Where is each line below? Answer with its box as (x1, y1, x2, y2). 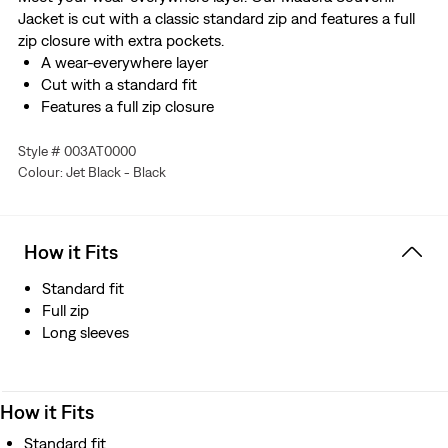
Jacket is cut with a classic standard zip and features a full (17, 9, 415, 28)
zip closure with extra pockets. (17, 31, 224, 50)
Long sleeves (42, 323, 129, 342)
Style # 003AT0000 (17, 143, 136, 160)
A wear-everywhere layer (40, 53, 208, 72)
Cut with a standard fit (40, 75, 197, 94)
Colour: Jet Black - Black (17, 164, 166, 181)
